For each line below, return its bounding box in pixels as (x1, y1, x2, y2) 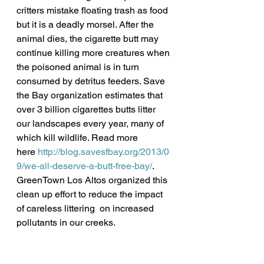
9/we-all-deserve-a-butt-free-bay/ (16, 160, 152, 171)
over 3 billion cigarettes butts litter (16, 104, 158, 115)
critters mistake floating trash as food (16, 5, 170, 16)
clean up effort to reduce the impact (16, 189, 165, 200)
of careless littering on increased (16, 203, 156, 214)
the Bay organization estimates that (16, 90, 165, 101)
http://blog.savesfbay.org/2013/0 (38, 146, 169, 157)
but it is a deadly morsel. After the (16, 19, 156, 30)
